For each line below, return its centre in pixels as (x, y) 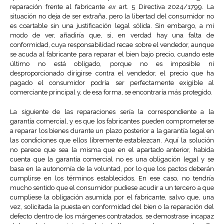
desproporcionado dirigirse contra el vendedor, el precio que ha (112, 73)
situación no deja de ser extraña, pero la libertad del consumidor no (112, 16)
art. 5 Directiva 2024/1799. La (165, 7)
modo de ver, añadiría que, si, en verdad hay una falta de (112, 35)
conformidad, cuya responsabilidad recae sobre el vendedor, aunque (112, 45)
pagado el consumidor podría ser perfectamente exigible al (112, 83)
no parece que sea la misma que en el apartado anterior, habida (112, 150)
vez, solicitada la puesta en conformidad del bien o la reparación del (112, 207)
